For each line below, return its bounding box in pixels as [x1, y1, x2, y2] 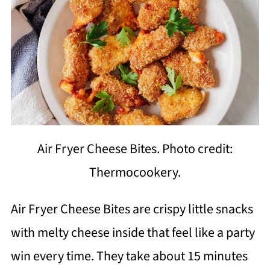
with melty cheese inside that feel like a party [10, 222, 255, 242]
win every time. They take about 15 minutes [10, 246, 248, 266]
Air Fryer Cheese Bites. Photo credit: [37, 139, 233, 159]
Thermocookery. [89, 162, 181, 182]
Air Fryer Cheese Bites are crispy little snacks [10, 199, 253, 219]
